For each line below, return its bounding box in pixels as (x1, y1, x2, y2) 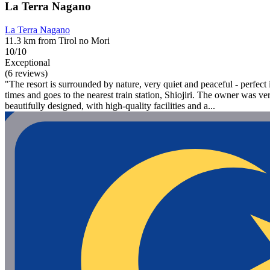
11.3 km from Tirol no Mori (5, 36, 110, 46)
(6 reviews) (5, 68, 48, 79)
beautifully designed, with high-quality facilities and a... (5, 101, 215, 111)
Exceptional (5, 57, 50, 68)
